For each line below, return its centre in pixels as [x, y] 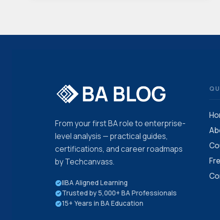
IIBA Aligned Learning [95, 183]
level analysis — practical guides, [111, 136]
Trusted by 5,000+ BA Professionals [119, 193]
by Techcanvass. [85, 162]
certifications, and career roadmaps [119, 149]
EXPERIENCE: [106, 43]
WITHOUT [100, 22]
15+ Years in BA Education [103, 203]
